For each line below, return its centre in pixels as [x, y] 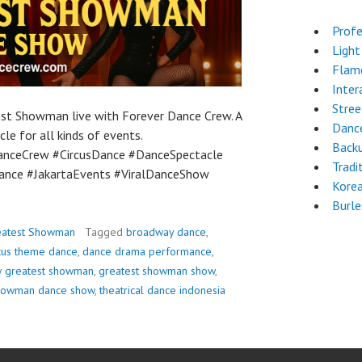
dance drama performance [147, 251]
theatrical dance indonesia [162, 290]
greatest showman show [157, 271]
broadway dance [166, 232]
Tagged [105, 232]
